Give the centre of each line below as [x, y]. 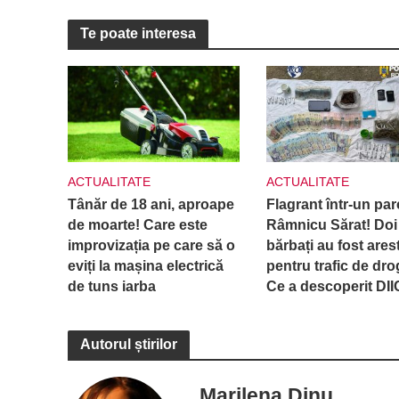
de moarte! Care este [137, 225]
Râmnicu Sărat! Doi [331, 225]
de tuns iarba [111, 287]
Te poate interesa [138, 33]
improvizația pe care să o [151, 246]
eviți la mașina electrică [145, 266]
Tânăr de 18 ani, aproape [151, 205]
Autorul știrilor [128, 345]
